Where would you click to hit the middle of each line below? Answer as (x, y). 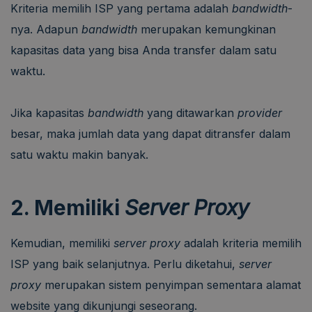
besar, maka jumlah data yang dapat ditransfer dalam (150, 133)
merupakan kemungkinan (208, 29)
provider (260, 112)
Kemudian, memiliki (62, 243)
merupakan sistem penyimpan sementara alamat (171, 284)
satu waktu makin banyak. (79, 154)
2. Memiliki (68, 207)
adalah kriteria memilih (241, 243)
